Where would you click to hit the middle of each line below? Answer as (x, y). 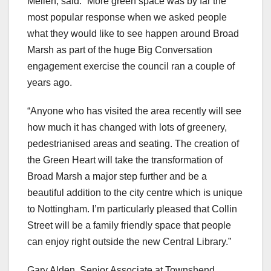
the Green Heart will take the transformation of (125, 160)
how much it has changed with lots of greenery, (127, 127)
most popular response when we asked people (127, 17)
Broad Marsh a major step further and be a (117, 176)
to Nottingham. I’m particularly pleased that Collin (132, 209)
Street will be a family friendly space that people (129, 225)
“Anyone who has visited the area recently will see (134, 111)
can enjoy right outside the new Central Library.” (129, 241)
